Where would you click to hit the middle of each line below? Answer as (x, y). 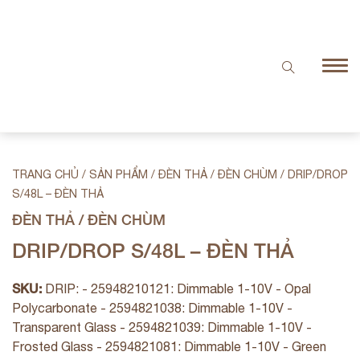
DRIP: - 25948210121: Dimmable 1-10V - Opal (178, 288)
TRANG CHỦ (45, 174)
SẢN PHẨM (119, 174)
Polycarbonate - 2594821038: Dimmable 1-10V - (152, 307)
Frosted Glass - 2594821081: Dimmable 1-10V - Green (169, 346)
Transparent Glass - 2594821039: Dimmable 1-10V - (162, 327)
